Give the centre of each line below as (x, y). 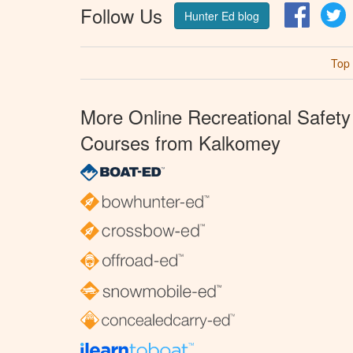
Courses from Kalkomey (180, 142)
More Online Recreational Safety (216, 116)
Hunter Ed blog (222, 15)
